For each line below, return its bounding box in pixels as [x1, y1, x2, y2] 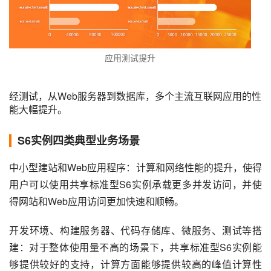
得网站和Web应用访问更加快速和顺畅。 [9, 194, 184, 208]
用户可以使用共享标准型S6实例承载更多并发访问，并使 [9, 177, 262, 191]
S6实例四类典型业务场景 [18, 132, 140, 148]
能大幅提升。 [9, 102, 67, 116]
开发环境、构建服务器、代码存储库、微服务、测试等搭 [9, 223, 262, 237]
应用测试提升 [105, 51, 155, 64]
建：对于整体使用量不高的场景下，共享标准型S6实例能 [9, 240, 262, 254]
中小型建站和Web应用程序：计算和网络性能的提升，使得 [9, 160, 262, 174]
